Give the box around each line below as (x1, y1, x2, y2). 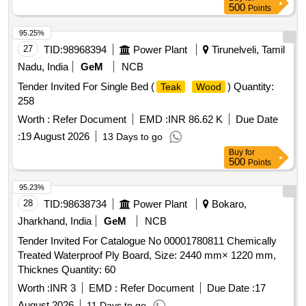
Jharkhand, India (18, 215, 92, 227)
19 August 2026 (20, 130, 89, 143)
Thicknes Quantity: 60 (61, 264, 115, 276)
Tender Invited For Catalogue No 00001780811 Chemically (18, 235, 277, 247)
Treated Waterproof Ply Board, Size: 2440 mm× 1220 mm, (18, 249, 276, 262)
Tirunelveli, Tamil (209, 44, 285, 56)
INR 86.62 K (168, 113, 223, 126)
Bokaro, (209, 198, 247, 210)
